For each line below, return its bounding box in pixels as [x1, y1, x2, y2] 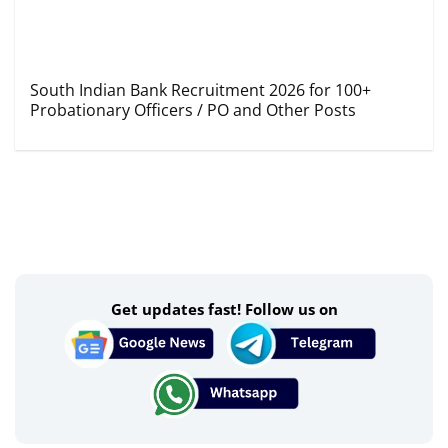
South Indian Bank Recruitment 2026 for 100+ [30, 79, 371, 101]
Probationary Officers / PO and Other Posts [30, 99, 356, 121]
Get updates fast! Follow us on [110, 299, 338, 319]
